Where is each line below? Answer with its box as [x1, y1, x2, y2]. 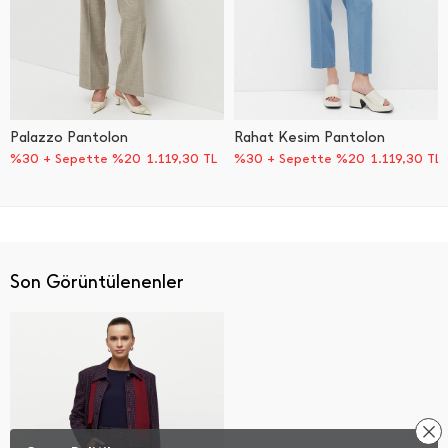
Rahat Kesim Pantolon [234, 129, 385, 146]
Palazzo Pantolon [10, 129, 128, 146]
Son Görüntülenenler [10, 271, 184, 293]
